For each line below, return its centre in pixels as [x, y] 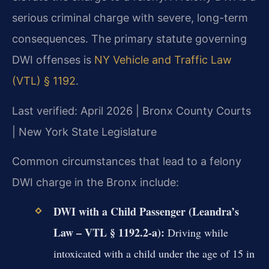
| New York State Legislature [84, 131]
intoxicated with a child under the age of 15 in [154, 254]
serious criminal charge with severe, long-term [130, 18]
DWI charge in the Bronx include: [95, 183]
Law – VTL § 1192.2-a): [109, 233]
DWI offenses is [53, 60]
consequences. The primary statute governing [129, 39]
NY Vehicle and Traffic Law [163, 60]
